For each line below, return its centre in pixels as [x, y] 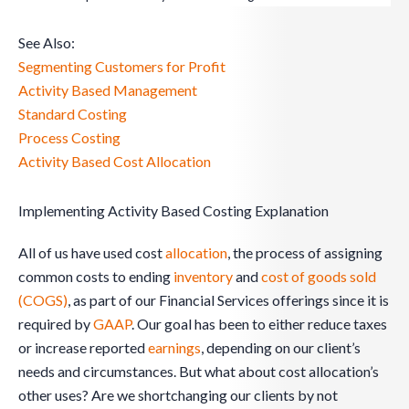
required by [56, 324]
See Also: [47, 43]
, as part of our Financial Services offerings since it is [228, 300]
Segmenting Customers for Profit [122, 67]
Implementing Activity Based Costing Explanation [173, 211]
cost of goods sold [319, 277]
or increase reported [83, 348]
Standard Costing [73, 114]
